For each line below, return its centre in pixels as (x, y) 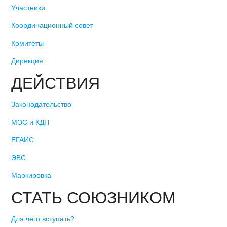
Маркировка (31, 175)
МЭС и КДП (30, 122)
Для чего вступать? (43, 219)
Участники (28, 7)
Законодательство (42, 104)
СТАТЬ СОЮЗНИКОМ (94, 197)
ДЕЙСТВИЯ (56, 83)
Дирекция (27, 61)
